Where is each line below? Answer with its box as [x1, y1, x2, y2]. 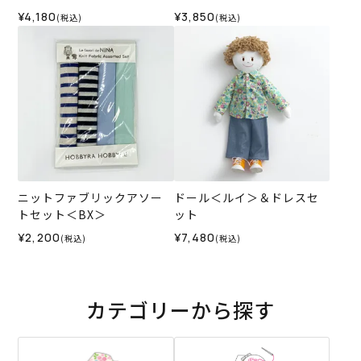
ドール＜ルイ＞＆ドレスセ [173, 189, 319, 206]
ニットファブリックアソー [18, 189, 164, 206]
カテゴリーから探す [86, 295, 275, 325]
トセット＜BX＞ [18, 206, 107, 223]
